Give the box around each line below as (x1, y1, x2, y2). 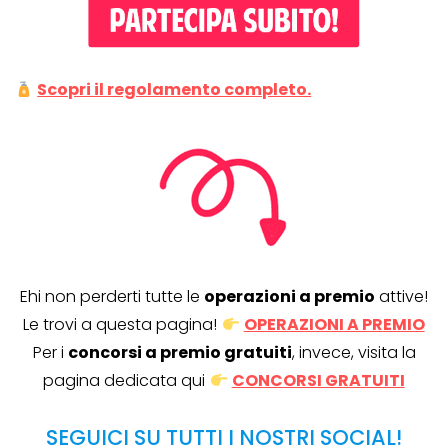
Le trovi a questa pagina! (23, 313, 222, 337)
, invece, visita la (291, 341, 416, 365)
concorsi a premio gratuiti (67, 341, 292, 365)
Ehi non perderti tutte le (20, 285, 204, 309)
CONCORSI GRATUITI (231, 369, 405, 393)
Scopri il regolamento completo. (37, 78, 312, 102)
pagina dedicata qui (43, 369, 210, 393)
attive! (375, 285, 428, 309)
